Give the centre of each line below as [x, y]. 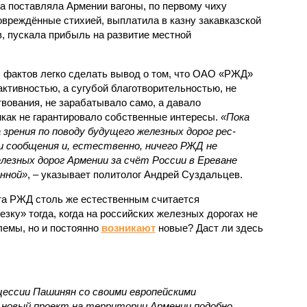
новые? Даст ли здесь [209, 228]
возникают [128, 228]
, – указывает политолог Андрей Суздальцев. [135, 174]
